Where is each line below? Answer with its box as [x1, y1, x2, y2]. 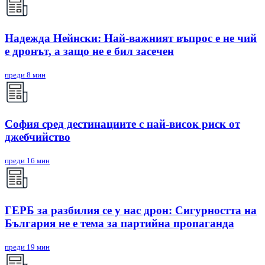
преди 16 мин [5, 156, 50, 166]
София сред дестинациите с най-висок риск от [5, 118, 240, 131]
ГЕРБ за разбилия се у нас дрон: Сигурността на [5, 203, 257, 216]
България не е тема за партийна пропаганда [5, 216, 234, 230]
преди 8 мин [5, 70, 46, 79]
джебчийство [5, 131, 70, 144]
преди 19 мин [5, 242, 50, 251]
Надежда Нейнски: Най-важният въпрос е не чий [5, 32, 257, 45]
